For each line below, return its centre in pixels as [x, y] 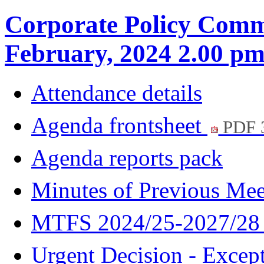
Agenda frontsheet [119, 126]
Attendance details [117, 93]
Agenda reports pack [127, 158]
